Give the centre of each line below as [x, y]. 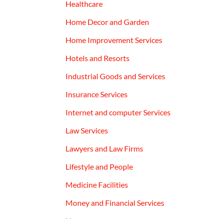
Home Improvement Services [114, 40]
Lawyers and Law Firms [105, 148]
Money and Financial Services [115, 202]
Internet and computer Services [118, 112]
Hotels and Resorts [98, 58]
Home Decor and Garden [108, 22]
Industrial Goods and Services [116, 76]
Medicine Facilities [97, 184]
